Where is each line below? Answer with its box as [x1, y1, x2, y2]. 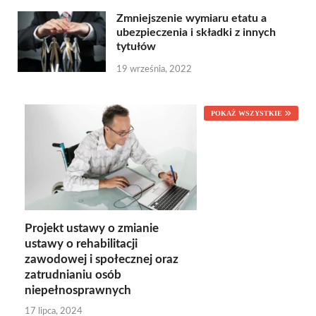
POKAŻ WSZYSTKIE [211, 109, 282, 117]
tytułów [116, 40, 156, 52]
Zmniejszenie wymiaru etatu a [116, 12, 267, 24]
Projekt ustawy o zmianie [25, 222, 159, 235]
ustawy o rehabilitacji [25, 238, 138, 250]
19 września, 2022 [116, 64, 192, 74]
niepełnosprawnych [25, 284, 131, 297]
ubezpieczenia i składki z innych [116, 26, 276, 38]
